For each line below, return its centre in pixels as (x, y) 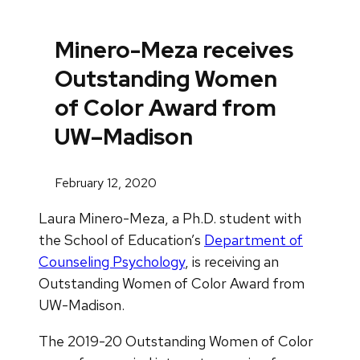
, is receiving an (232, 261)
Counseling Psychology (112, 261)
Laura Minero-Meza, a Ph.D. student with (170, 218)
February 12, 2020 (106, 182)
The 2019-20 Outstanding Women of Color (176, 341)
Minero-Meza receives (174, 50)
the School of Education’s (121, 239)
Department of (254, 239)
